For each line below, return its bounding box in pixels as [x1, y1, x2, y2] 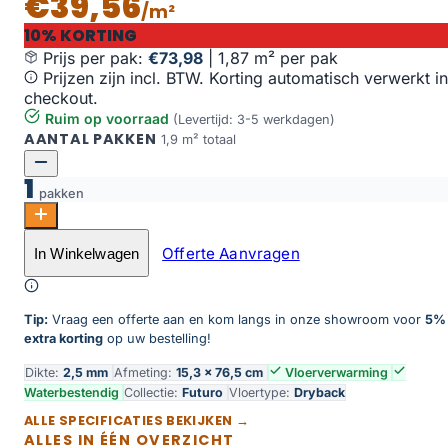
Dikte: [25, 364, 63, 380]
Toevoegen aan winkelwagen [31, 253, 196, 269]
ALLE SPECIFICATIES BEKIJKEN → [24, 412, 250, 430]
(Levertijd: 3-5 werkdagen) [173, 112, 335, 128]
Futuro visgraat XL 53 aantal [22, 227, 234, 248]
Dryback [294, 384, 345, 400]
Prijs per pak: [43, 48, 148, 69]
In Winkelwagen [34, 244, 140, 262]
